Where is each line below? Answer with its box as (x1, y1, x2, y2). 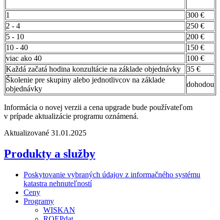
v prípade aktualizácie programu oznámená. (4, 111, 138, 120)
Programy (24, 196, 54, 205)
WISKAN (43, 205, 75, 214)
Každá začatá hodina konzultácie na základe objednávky (6, 64, 181, 73)
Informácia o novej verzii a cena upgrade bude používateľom (4, 103, 192, 111)
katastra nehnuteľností (24, 179, 92, 188)
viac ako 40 (6, 54, 42, 62)
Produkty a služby (4, 147, 95, 160)
